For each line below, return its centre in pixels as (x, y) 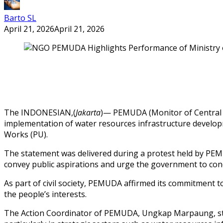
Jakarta (88, 112)
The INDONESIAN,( (40, 112)
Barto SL (20, 18)
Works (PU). (26, 134)
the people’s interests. (45, 194)
